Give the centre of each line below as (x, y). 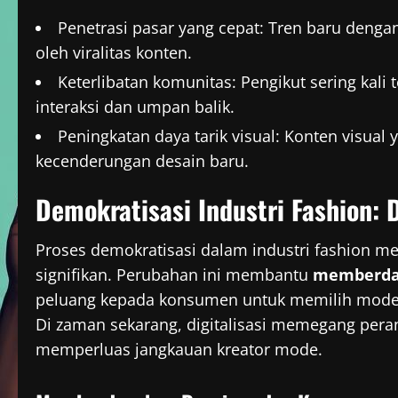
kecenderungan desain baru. (142, 161)
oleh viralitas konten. (114, 53)
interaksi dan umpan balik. (135, 107)
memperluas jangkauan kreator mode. (179, 350)
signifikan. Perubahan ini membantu (174, 275)
